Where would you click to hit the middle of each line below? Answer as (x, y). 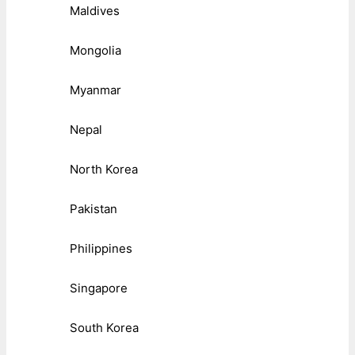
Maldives (95, 11)
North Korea (104, 170)
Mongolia (95, 51)
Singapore (99, 288)
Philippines (101, 249)
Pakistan (94, 209)
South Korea (104, 328)
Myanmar (95, 90)
